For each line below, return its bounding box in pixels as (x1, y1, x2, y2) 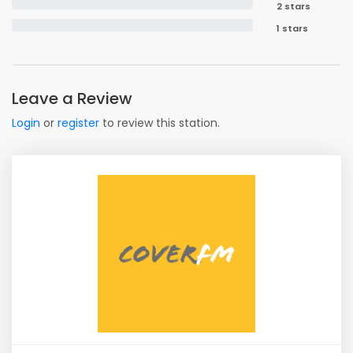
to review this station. (99, 115, 220, 131)
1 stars (277, 22, 308, 35)
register (58, 115, 99, 131)
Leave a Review (12, 87, 132, 110)
